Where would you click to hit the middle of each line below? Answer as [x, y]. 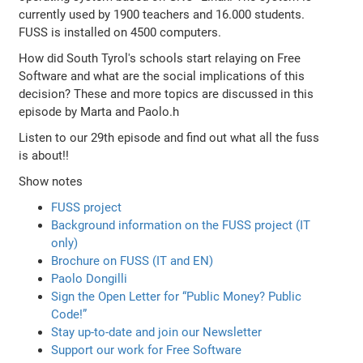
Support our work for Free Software [147, 350]
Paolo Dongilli [90, 278]
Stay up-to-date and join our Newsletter [157, 332]
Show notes [51, 181]
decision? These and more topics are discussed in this [167, 94]
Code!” [69, 314]
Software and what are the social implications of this [162, 76]
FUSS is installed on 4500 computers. [120, 32]
